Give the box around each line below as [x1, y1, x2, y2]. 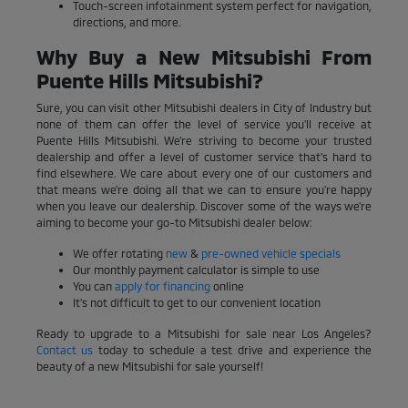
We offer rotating [72, 246, 166, 260]
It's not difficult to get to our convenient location [72, 295, 321, 309]
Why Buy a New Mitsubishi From [36, 44, 372, 68]
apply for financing [114, 279, 210, 292]
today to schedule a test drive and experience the [93, 342, 372, 356]
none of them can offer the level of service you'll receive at [36, 117, 372, 130]
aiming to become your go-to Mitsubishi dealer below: [36, 215, 311, 229]
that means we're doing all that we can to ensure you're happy [36, 182, 372, 196]
